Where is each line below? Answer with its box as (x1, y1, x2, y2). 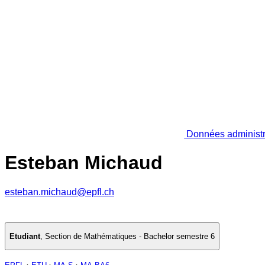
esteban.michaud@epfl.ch (5, 186, 114, 197)
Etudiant (9, 232, 40, 241)
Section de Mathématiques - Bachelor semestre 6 (45, 232, 215, 241)
